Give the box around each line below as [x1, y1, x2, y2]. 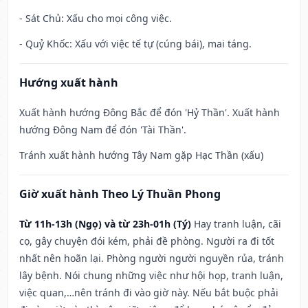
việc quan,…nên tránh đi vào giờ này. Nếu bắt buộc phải [19, 286, 278, 300]
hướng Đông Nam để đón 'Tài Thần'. [19, 123, 186, 137]
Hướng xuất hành [19, 75, 118, 91]
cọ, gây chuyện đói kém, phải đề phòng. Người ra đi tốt [19, 234, 274, 248]
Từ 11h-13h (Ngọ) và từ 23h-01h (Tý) [19, 217, 191, 231]
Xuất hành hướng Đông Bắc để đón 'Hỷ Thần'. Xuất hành [19, 106, 280, 120]
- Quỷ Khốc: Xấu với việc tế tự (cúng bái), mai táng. [19, 37, 252, 51]
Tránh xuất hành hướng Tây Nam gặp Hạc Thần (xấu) [19, 148, 263, 162]
